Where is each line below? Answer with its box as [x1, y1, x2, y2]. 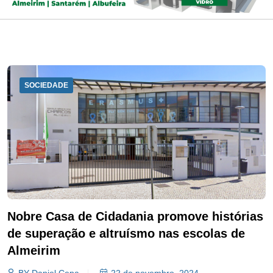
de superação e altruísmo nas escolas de [7, 227, 245, 241]
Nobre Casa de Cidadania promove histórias [7, 210, 263, 224]
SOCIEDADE [24, 80, 68, 90]
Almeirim [7, 244, 60, 258]
